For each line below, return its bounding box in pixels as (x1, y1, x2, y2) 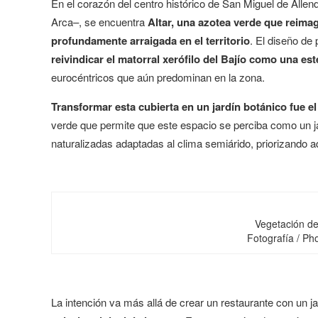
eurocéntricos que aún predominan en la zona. (51, 70, 265, 84)
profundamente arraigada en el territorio (51, 33, 250, 48)
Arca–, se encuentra (51, 14, 148, 29)
